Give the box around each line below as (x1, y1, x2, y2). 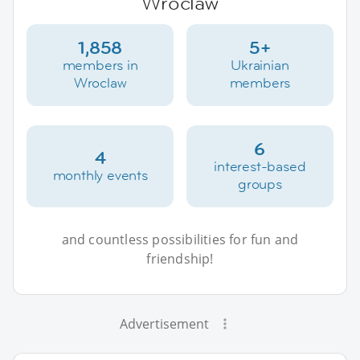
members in (62, 55, 138, 74)
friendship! (146, 249, 214, 268)
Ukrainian (231, 55, 289, 74)
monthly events (52, 166, 148, 184)
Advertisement (119, 314, 209, 333)
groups (237, 174, 282, 193)
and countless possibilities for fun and (61, 230, 299, 248)
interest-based (214, 157, 306, 175)
